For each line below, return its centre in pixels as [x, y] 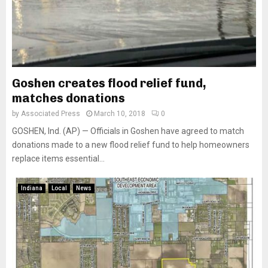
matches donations [68, 98]
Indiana [32, 188]
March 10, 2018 [120, 114]
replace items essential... [58, 159]
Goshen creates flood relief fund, [109, 83]
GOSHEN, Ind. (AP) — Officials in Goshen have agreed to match [128, 131]
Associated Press [51, 114]
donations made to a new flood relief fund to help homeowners [131, 145]
